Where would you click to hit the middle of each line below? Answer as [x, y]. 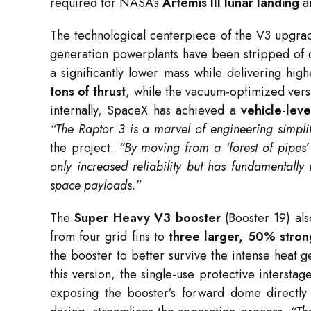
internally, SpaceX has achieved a [145, 111]
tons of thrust [88, 92]
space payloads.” [95, 186]
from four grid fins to [110, 237]
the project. [82, 148]
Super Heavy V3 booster [148, 218]
